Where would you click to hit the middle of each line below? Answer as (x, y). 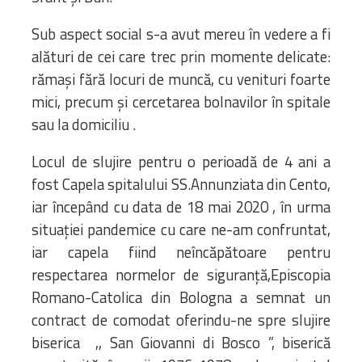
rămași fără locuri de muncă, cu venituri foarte (181, 80)
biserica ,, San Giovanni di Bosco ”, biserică (181, 343)
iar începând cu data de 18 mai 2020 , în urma (181, 207)
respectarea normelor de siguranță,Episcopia (181, 275)
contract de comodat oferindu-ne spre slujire (181, 320)
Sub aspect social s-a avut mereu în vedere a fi (181, 34)
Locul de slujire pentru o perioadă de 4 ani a (181, 162)
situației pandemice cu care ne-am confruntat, (181, 230)
